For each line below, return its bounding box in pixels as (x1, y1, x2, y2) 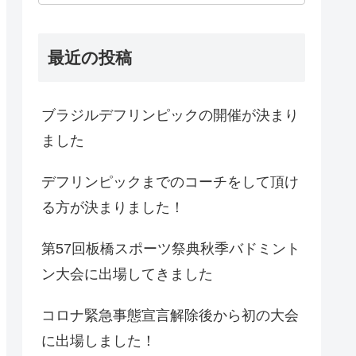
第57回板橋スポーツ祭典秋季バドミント (41, 240, 300, 257)
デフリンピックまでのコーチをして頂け (41, 173, 299, 190)
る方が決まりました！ (41, 199, 184, 215)
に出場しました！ (41, 332, 156, 349)
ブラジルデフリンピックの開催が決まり (41, 106, 299, 123)
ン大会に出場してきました (41, 265, 213, 282)
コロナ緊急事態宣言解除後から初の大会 (41, 307, 299, 323)
